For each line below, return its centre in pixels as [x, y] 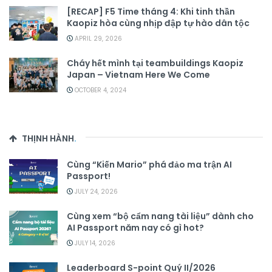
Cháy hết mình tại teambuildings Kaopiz [155, 63]
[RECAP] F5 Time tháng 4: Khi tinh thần [151, 12]
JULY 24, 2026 [95, 192]
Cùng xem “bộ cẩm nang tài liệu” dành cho [160, 216]
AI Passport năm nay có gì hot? [135, 228]
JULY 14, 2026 [94, 243]
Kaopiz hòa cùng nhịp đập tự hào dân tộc [158, 23]
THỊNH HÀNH [48, 139]
